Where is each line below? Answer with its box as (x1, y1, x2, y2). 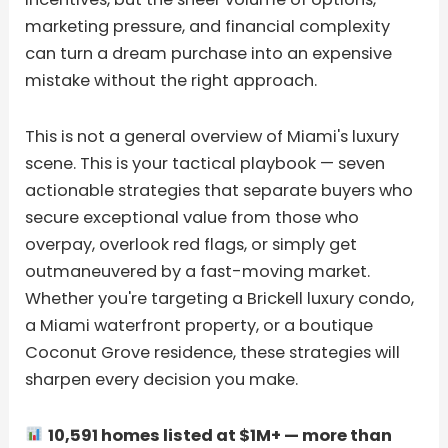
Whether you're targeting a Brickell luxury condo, (25, 286, 415, 310)
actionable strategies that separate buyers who (25, 178, 414, 202)
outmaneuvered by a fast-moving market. (25, 259, 371, 283)
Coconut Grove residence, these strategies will (25, 340, 401, 364)
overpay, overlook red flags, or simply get (25, 232, 358, 256)
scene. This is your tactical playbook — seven (25, 151, 386, 175)
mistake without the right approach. (25, 69, 318, 93)
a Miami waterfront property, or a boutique (25, 313, 374, 337)
